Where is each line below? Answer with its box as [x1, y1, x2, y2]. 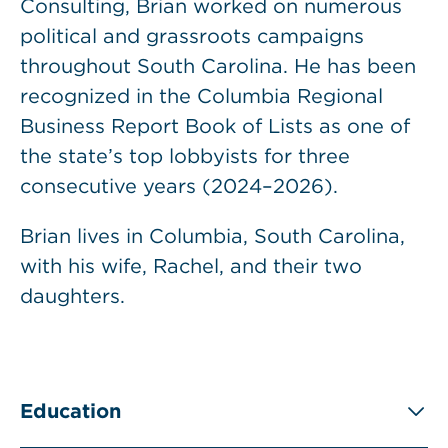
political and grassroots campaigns [20, 24, 364, 48]
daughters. [20, 284, 125, 308]
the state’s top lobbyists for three [20, 144, 350, 168]
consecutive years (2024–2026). [20, 174, 338, 198]
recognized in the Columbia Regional [20, 84, 383, 108]
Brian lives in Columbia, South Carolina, [20, 224, 405, 248]
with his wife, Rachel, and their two [20, 254, 362, 278]
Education [20, 399, 121, 423]
